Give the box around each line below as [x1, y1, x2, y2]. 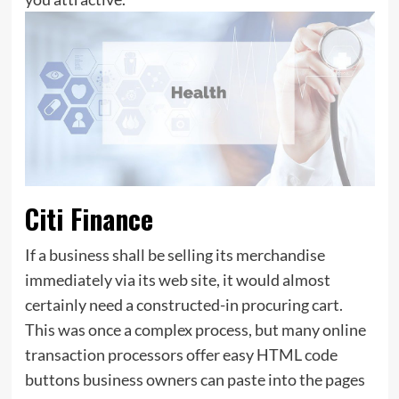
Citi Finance [24, 199, 153, 240]
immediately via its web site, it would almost [24, 270, 330, 290]
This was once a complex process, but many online [24, 320, 366, 340]
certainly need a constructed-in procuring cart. [24, 295, 343, 315]
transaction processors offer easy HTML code [24, 345, 338, 365]
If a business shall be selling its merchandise [24, 245, 325, 265]
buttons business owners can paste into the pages [24, 370, 365, 390]
